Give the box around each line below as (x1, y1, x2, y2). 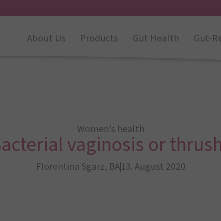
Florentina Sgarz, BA (36, 160, 120, 174)
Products (80, 31, 118, 45)
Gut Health (133, 31, 179, 45)
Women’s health (76, 122, 145, 136)
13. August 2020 (120, 160, 185, 174)
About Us (27, 31, 65, 45)
